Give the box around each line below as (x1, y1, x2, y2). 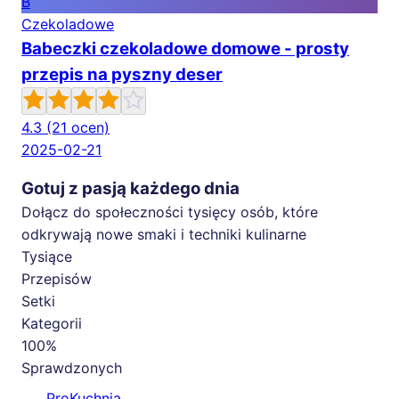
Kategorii (21, 313, 82, 332)
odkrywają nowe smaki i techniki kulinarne (21, 224, 306, 243)
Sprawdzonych (21, 358, 122, 377)
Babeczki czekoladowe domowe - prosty (21, 37, 349, 59)
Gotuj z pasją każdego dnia (21, 177, 240, 199)
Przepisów (21, 269, 92, 288)
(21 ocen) (46, 118, 110, 136)
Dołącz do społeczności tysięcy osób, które (21, 202, 318, 221)
